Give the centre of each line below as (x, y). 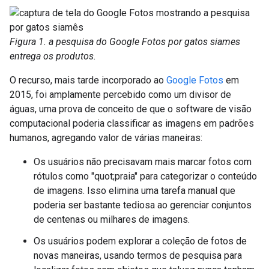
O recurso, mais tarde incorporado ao (88, 80)
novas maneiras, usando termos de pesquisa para (138, 255)
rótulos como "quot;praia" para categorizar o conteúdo (145, 176)
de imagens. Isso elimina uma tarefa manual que (134, 191)
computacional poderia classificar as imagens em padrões (132, 123)
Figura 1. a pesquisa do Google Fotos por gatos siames (125, 42)
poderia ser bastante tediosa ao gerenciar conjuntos (143, 205)
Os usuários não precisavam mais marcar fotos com (143, 162)
